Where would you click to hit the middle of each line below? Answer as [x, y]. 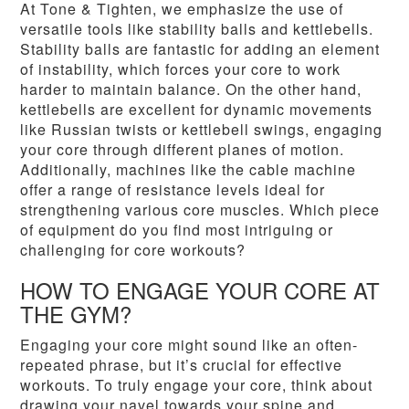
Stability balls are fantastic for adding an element [200, 49]
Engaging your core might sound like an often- [189, 345]
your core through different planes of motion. [183, 150]
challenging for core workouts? [133, 250]
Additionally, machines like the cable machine [189, 170]
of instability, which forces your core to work [181, 69]
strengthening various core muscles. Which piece [200, 210]
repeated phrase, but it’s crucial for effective [182, 365]
